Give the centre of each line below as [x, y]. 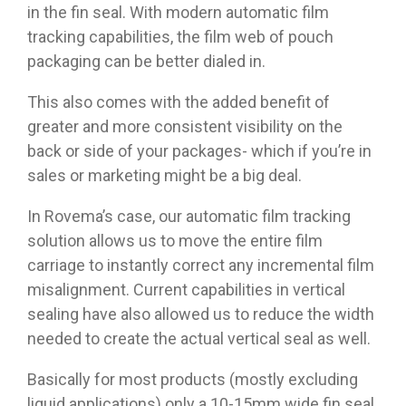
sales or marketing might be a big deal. [164, 176]
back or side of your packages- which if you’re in [199, 151]
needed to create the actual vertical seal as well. [199, 339]
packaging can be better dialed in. [146, 62]
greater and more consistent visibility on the [185, 127]
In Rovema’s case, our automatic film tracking [189, 217]
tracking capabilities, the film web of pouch [180, 37]
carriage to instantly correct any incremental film [201, 266]
